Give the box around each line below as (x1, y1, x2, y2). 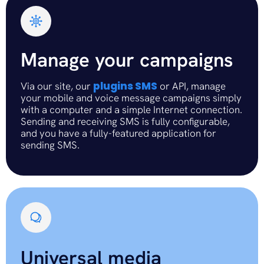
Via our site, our (21, 80, 93, 93)
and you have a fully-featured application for (21, 127, 216, 140)
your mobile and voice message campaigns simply (21, 91, 242, 105)
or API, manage (157, 80, 226, 93)
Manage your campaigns (21, 47, 233, 73)
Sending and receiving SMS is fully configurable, (21, 115, 230, 128)
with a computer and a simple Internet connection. (21, 103, 242, 117)
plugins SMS (93, 79, 157, 94)
